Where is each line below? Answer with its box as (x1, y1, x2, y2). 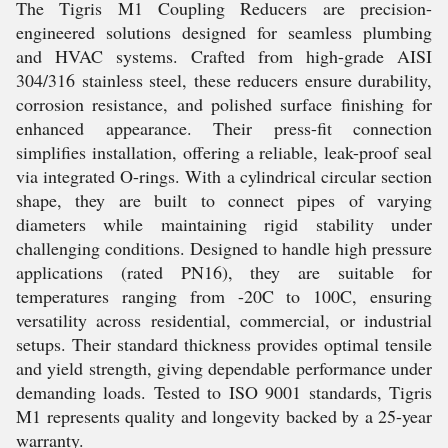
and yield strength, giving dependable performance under (16, 356, 432, 380)
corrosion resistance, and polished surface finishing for (16, 92, 432, 116)
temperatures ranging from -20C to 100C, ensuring (16, 284, 432, 308)
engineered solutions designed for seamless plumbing (16, 20, 432, 44)
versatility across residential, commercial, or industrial (16, 308, 432, 332)
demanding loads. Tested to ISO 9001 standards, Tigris (16, 380, 432, 404)
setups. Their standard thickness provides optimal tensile (16, 332, 432, 356)
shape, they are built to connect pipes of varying (16, 188, 432, 212)
